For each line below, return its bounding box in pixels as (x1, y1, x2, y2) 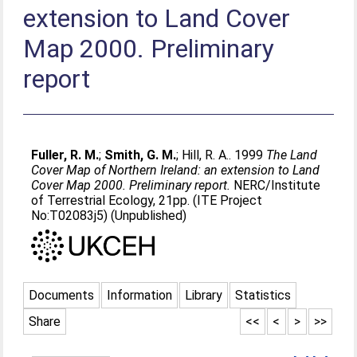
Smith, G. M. (104, 147, 177, 163)
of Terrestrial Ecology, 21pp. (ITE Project (31, 193, 263, 208)
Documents (29, 287, 95, 303)
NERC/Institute (230, 178, 321, 193)
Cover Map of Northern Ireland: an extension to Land (31, 163, 320, 178)
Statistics (235, 287, 292, 303)
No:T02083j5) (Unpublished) (31, 208, 187, 223)
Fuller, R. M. (31, 147, 100, 163)
